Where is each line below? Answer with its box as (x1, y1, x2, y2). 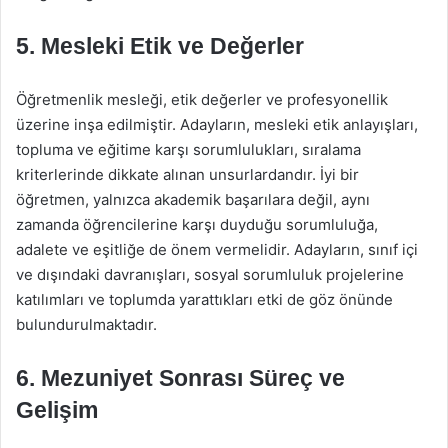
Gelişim (16, 397, 98, 423)
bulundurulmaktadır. (16, 315, 157, 334)
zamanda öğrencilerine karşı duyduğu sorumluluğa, (16, 215, 378, 234)
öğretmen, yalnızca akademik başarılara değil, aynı (16, 190, 370, 209)
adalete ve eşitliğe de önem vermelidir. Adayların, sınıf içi (16, 240, 418, 259)
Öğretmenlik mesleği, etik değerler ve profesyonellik (16, 90, 388, 109)
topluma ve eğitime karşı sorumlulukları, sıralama (16, 140, 361, 159)
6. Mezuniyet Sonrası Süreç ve (16, 365, 345, 391)
